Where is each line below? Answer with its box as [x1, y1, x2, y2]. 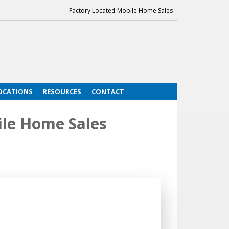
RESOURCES [42, 87, 81, 97]
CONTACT [91, 87, 124, 97]
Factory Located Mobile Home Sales [69, 6, 173, 15]
